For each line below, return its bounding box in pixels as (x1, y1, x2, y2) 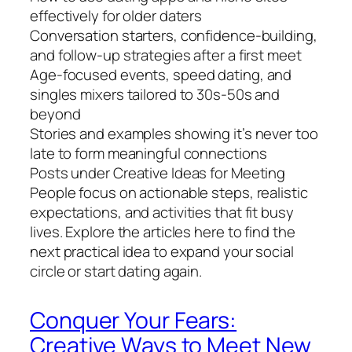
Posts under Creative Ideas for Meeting (30, 163, 286, 184)
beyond (30, 104, 81, 125)
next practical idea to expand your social (30, 241, 294, 262)
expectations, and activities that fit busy (30, 202, 294, 223)
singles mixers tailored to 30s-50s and (30, 84, 280, 105)
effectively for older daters (30, 5, 203, 27)
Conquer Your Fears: (30, 304, 237, 335)
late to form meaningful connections (30, 143, 267, 164)
